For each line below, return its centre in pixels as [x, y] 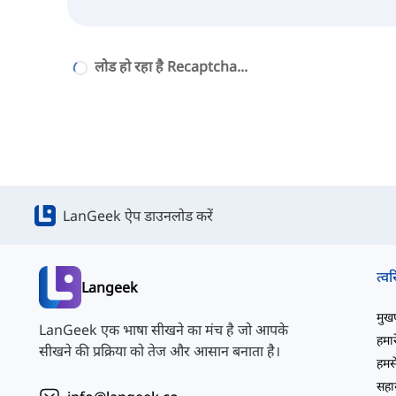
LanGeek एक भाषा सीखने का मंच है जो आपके [164, 330]
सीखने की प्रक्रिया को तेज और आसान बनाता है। [160, 351]
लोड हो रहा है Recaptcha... [171, 67]
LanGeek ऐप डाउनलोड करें [138, 215]
